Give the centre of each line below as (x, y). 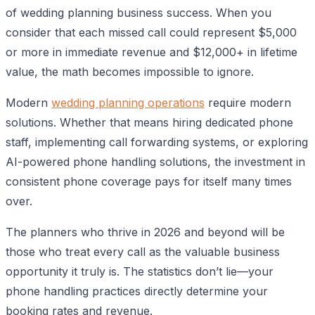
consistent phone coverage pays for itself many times (149, 181)
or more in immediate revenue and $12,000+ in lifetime (152, 52)
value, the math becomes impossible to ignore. (130, 71)
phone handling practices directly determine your (137, 291)
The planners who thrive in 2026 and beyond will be (145, 232)
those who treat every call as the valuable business (143, 251)
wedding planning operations (128, 102)
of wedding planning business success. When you (139, 12)
